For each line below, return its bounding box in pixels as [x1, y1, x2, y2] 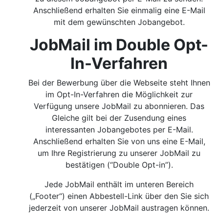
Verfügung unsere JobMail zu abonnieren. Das [34, 101, 205, 111]
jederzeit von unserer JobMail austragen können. [29, 203, 210, 213]
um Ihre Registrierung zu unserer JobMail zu [38, 148, 201, 158]
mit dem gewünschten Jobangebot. [54, 17, 185, 27]
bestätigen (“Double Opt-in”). [66, 160, 173, 170]
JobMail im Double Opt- [30, 35, 209, 54]
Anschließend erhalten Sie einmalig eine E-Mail [33, 5, 205, 15]
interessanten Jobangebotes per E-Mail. [45, 125, 193, 134]
